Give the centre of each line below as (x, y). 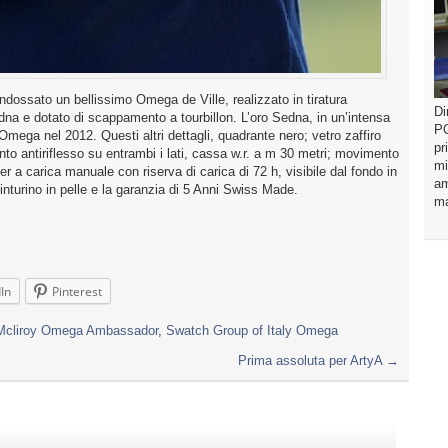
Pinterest (77, 292)
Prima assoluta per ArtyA (312, 361)
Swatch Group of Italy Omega (252, 331)
